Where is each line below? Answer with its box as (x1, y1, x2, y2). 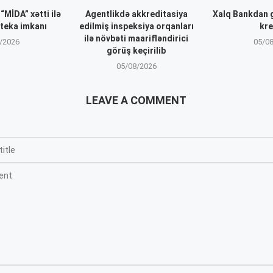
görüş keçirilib (107, 46, 166, 56)
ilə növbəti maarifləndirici (84, 34, 189, 44)
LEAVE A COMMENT (86, 94, 187, 107)
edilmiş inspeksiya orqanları (79, 21, 194, 32)
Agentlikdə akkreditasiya (85, 9, 188, 19)
